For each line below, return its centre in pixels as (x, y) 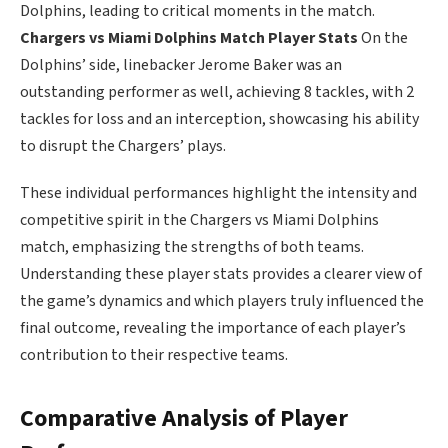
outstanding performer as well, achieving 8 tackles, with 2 (217, 91)
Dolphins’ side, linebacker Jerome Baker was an (181, 64)
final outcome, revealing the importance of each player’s (213, 328)
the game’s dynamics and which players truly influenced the (222, 301)
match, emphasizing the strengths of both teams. (192, 247)
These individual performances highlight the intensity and (218, 193)
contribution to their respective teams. (154, 355)
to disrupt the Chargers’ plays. (123, 145)
